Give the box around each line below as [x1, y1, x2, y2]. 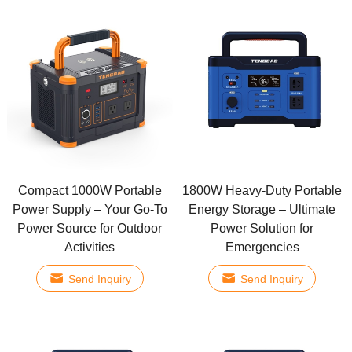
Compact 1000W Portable [17, 184, 162, 198]
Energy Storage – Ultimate [189, 203, 336, 217]
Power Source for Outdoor [17, 222, 163, 236]
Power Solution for [211, 222, 314, 236]
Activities [64, 240, 115, 255]
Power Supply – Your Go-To [12, 203, 167, 217]
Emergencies [225, 240, 299, 255]
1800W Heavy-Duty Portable [182, 184, 343, 198]
